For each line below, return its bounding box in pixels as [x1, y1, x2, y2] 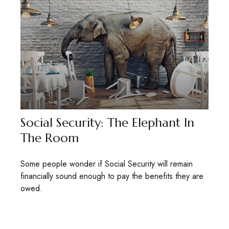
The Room [20, 130, 79, 146]
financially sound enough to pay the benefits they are [20, 170, 203, 182]
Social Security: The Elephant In [20, 115, 194, 131]
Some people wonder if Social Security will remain [20, 158, 193, 170]
